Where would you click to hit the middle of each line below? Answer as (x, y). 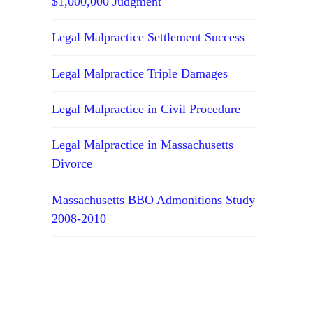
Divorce (72, 164)
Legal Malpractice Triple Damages (140, 73)
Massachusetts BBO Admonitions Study (154, 199)
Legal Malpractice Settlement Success (148, 37)
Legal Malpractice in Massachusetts (143, 145)
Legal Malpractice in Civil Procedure (146, 109)
